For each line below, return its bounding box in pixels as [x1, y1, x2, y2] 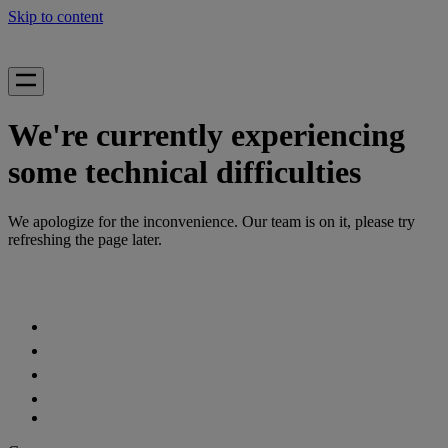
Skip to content [8, 8, 103, 25]
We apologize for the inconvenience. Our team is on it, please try [8, 218, 415, 236]
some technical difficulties [8, 159, 344, 196]
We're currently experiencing [8, 119, 377, 156]
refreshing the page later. [8, 236, 162, 254]
